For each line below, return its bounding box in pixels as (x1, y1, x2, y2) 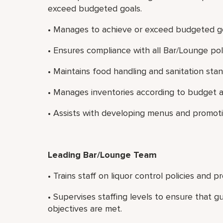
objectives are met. (48, 203, 122, 214)
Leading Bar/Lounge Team (48, 149, 157, 160)
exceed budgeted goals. (48, 3, 142, 14)
